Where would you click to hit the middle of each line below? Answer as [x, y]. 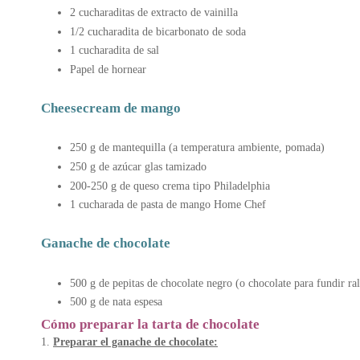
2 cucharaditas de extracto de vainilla [154, 12]
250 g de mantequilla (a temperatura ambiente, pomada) [197, 147]
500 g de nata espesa [116, 302]
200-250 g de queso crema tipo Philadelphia [170, 185]
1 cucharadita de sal [115, 50]
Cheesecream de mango [111, 108]
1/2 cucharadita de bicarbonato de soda [158, 31]
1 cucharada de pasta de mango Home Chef [168, 205]
